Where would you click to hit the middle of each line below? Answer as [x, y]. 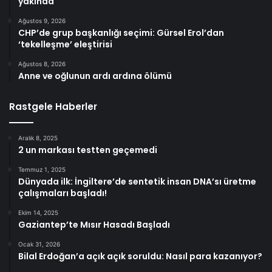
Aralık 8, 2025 [38, 138]
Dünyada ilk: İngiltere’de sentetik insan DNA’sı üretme [137, 181]
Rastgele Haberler [53, 106]
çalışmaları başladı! [63, 193]
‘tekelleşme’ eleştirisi [65, 44]
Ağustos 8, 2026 [42, 63]
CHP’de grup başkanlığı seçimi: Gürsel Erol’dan [121, 32]
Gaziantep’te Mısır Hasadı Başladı [94, 224]
